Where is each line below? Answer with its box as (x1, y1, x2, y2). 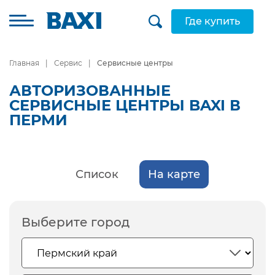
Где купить (185, 15, 240, 27)
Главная (9, 58, 39, 68)
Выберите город (21, 215, 130, 230)
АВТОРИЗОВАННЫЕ (9, 82, 171, 99)
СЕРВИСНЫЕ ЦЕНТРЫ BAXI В (9, 96, 241, 114)
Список (75, 168, 118, 181)
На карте (147, 168, 200, 181)
